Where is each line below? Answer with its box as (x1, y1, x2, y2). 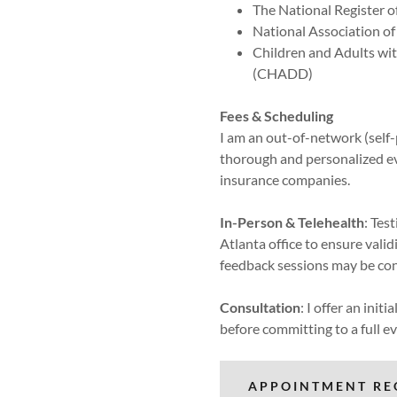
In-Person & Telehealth (220, 214, 364, 230)
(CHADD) (252, 65, 315, 82)
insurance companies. (220, 171, 350, 188)
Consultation (220, 299, 300, 315)
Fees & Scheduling (220, 107, 333, 124)
